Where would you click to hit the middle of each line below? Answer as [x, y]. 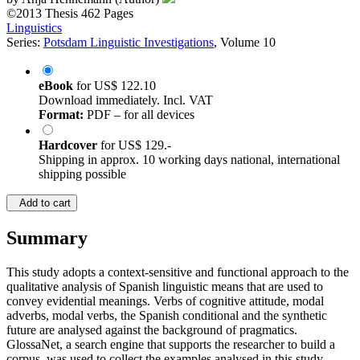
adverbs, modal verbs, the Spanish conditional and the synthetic [167, 316]
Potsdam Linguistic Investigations [129, 43]
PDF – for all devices [139, 115]
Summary [47, 238]
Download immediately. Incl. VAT [126, 100]
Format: [61, 115]
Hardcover [70, 145]
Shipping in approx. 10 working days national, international [189, 160]
